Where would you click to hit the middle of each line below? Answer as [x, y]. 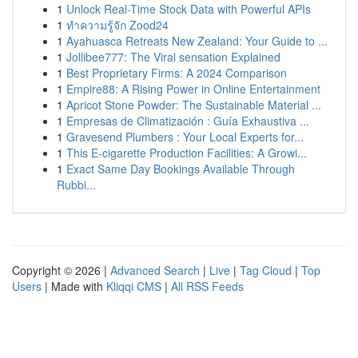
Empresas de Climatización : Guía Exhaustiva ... [188, 121]
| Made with [74, 286]
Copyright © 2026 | [61, 270]
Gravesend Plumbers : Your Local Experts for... [185, 137]
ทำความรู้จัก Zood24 [117, 25]
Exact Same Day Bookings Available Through [181, 169]
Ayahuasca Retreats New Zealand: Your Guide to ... [197, 41]
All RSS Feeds [207, 286]
